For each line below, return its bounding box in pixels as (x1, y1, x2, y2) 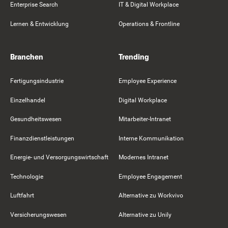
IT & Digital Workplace (119, 1, 179, 9)
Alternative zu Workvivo (119, 192, 183, 199)
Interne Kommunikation (119, 134, 184, 142)
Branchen (10, 51, 43, 63)
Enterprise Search (10, 1, 58, 9)
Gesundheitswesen (10, 116, 62, 123)
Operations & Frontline (119, 20, 180, 27)
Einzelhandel (10, 96, 45, 104)
